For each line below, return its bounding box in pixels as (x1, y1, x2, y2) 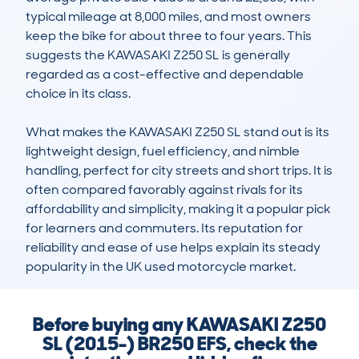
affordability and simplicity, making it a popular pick (26, 200, 331, 218)
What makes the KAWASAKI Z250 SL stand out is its (26, 123, 329, 141)
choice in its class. (26, 85, 133, 103)
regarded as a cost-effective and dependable (26, 66, 304, 83)
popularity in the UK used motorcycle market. (26, 258, 296, 276)
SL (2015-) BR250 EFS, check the (42, 331, 317, 357)
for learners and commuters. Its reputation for (26, 220, 303, 237)
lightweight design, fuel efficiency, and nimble (26, 143, 300, 160)
